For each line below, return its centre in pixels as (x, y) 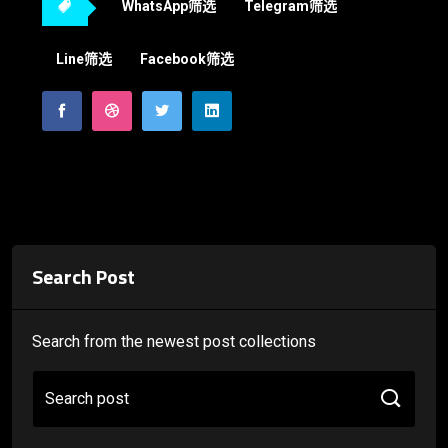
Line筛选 (84, 59)
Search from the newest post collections (174, 342)
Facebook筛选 (187, 59)
